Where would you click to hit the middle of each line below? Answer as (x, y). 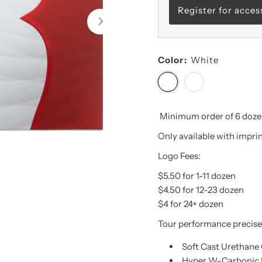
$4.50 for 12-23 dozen (201, 190)
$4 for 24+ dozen (190, 204)
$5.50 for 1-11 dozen (196, 176)
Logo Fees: (179, 156)
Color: (172, 60)
